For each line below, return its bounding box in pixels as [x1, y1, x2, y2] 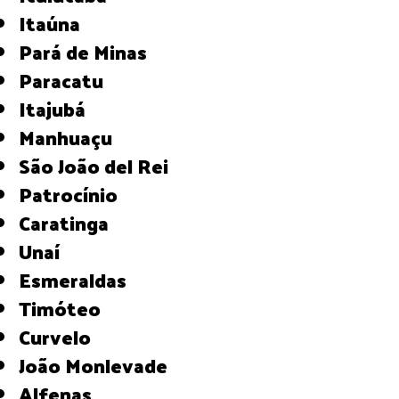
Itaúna [26, 4, 81, 41]
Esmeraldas [31, 261, 127, 297]
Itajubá [26, 90, 86, 126]
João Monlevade [25, 346, 168, 383]
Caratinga [30, 204, 110, 240]
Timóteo [31, 289, 102, 326]
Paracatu [32, 61, 104, 98]
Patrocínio [32, 175, 118, 212]
